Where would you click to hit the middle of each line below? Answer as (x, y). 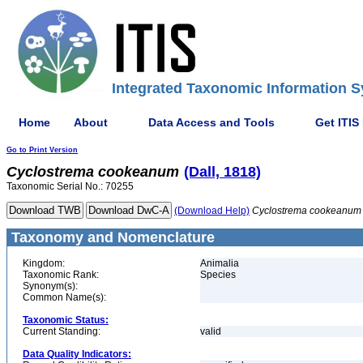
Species (218, 275)
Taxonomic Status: (66, 320)
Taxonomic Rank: (61, 275)
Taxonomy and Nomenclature (111, 237)
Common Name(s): (64, 297)
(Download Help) (212, 211)
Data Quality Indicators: (77, 354)
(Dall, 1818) (222, 172)
